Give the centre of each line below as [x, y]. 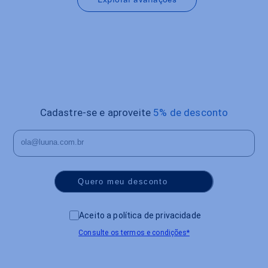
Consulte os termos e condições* [134, 232]
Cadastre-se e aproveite [97, 113]
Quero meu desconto [123, 181]
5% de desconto [191, 113]
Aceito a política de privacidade [140, 215]
